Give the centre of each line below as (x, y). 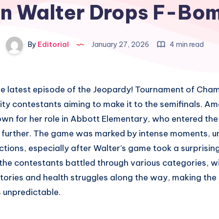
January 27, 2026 (120, 45)
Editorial (52, 45)
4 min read (186, 45)
